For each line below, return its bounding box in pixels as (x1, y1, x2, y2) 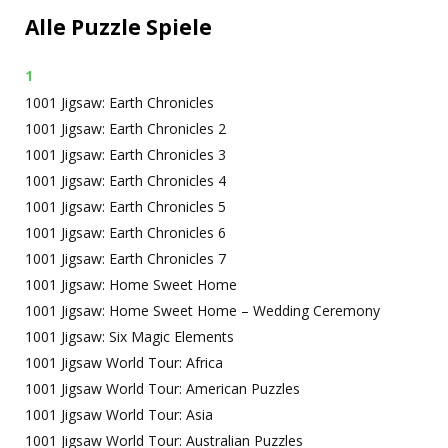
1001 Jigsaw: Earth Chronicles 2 (25, 119, 226, 138)
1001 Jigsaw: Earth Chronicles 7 (25, 249, 226, 268)
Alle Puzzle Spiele (25, 13, 212, 41)
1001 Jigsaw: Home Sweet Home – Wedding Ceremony (25, 301, 380, 320)
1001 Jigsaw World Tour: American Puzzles (25, 379, 300, 398)
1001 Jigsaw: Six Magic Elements (25, 327, 234, 346)
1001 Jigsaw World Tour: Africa (25, 353, 223, 372)
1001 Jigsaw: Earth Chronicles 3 (25, 145, 226, 164)
